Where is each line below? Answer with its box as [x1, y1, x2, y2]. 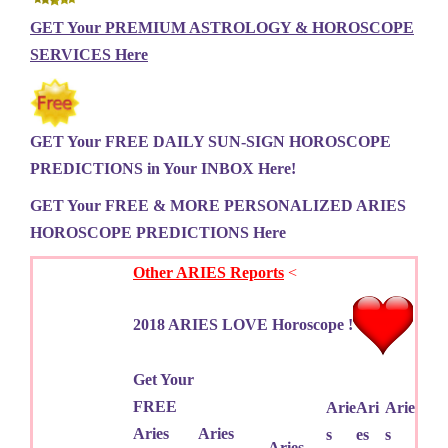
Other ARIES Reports [133, 263, 284, 281]
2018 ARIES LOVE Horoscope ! [133, 315, 353, 333]
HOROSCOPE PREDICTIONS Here [30, 223, 286, 241]
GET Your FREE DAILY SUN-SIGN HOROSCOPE [30, 132, 391, 150]
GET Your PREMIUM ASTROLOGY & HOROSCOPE [30, 18, 414, 36]
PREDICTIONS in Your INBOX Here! [30, 159, 296, 177]
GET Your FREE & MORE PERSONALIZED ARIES [30, 196, 406, 214]
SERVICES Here [30, 45, 148, 63]
